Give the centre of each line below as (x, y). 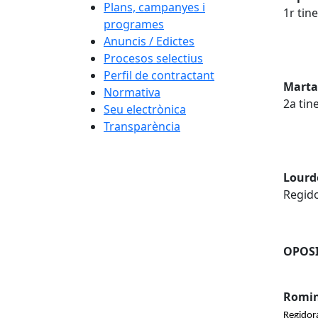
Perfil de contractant (159, 75)
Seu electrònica (145, 109)
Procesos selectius (153, 58)
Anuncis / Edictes (149, 41)
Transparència (142, 126)
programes (134, 24)
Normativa (132, 92)
